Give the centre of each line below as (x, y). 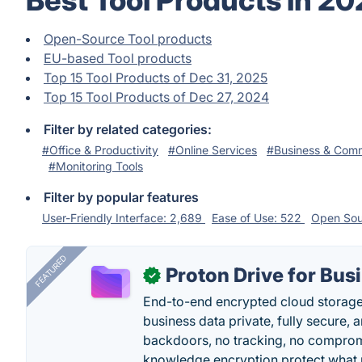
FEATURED (51, 271)
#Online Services (213, 150)
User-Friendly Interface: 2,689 (124, 218)
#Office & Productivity (100, 150)
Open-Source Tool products (128, 39)
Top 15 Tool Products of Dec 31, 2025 (156, 78)
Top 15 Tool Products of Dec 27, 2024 (156, 97)
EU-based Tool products (118, 58)
